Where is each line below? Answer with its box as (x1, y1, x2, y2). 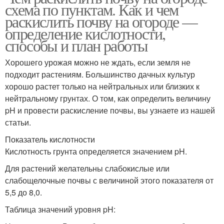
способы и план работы (5, 34, 148, 56)
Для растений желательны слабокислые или (5, 162, 169, 174)
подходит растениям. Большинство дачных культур (5, 68, 195, 80)
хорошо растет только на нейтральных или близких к (5, 80, 199, 92)
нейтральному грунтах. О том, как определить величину (5, 92, 210, 104)
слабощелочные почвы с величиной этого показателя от (5, 174, 213, 186)
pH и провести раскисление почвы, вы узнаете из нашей (5, 104, 215, 116)
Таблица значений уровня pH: (5, 203, 115, 215)
